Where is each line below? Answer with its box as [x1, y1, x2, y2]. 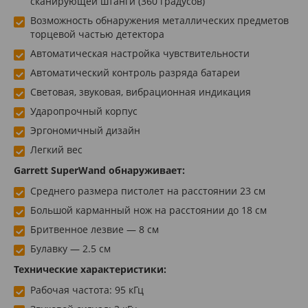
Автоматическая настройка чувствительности [30, 46, 250, 60]
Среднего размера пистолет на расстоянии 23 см [30, 184, 265, 197]
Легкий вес [30, 142, 82, 156]
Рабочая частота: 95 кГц [30, 283, 144, 296]
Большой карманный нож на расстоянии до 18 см [30, 203, 267, 217]
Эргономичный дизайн [30, 123, 140, 137]
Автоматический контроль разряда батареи [30, 65, 240, 79]
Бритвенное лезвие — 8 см [30, 222, 159, 236]
